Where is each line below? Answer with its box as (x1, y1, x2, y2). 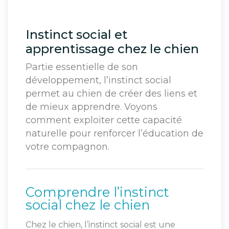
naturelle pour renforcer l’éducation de (26, 128, 203, 140)
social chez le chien (26, 197, 150, 213)
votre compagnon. (26, 141, 109, 153)
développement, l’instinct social (26, 75, 171, 86)
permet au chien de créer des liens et (26, 88, 197, 100)
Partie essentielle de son (26, 61, 138, 73)
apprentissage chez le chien (26, 41, 199, 57)
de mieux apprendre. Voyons (26, 101, 157, 113)
